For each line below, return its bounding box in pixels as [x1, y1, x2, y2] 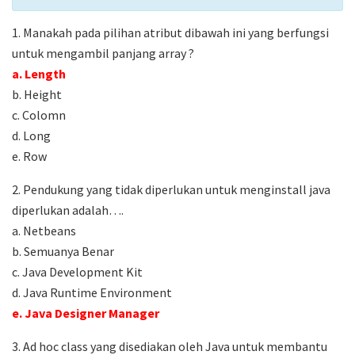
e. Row [12, 148, 47, 165]
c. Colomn [12, 107, 66, 124]
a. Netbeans [12, 223, 76, 239]
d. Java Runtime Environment [12, 284, 172, 301]
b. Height [12, 86, 62, 103]
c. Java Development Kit [12, 264, 143, 281]
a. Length [12, 66, 66, 82]
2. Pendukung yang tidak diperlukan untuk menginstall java [12, 181, 330, 198]
